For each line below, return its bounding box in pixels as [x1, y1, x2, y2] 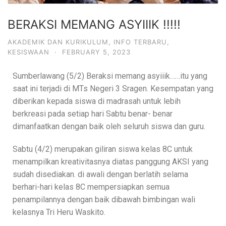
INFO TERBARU [114, 37, 167, 46]
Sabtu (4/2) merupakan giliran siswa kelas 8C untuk [13, 144, 193, 154]
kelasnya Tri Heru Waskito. [13, 207, 105, 217]
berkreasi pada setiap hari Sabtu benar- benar [13, 108, 173, 119]
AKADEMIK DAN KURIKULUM [8, 37, 108, 46]
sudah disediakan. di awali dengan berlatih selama [13, 169, 188, 179]
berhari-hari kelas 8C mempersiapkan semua [13, 182, 169, 192]
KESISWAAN [8, 47, 49, 56]
